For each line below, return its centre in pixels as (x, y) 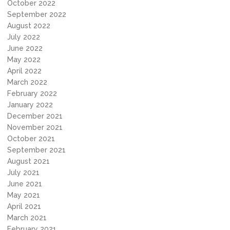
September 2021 (36, 150)
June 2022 (25, 48)
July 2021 (23, 172)
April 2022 (24, 71)
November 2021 (35, 127)
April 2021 (24, 206)
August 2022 (29, 26)
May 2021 (24, 195)
